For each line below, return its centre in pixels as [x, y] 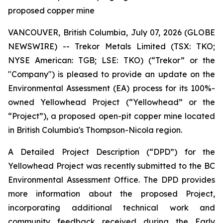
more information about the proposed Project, [111, 194]
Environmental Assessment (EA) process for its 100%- [111, 88]
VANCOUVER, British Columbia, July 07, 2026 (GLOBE [111, 32]
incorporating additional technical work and [111, 208]
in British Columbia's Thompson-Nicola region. [95, 130]
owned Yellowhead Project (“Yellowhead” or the [111, 102]
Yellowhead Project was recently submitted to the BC [111, 166]
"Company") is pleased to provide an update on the [111, 74]
